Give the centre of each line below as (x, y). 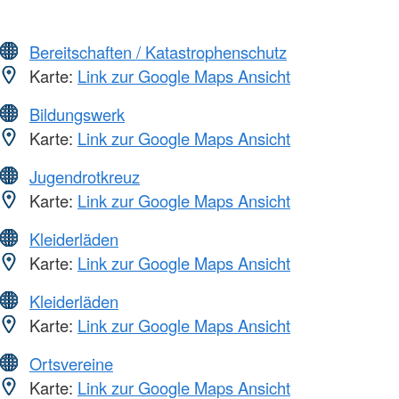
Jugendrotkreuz (85, 177)
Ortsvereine (71, 364)
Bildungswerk (77, 114)
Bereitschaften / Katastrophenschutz (158, 52)
